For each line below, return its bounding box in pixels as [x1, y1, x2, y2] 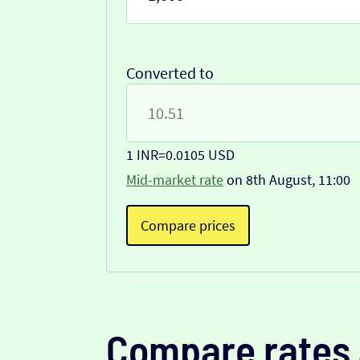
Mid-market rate [126, 170, 223, 190]
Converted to [126, 63, 214, 84]
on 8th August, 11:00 [223, 170, 350, 190]
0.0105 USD [166, 145, 235, 165]
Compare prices [141, 216, 235, 235]
